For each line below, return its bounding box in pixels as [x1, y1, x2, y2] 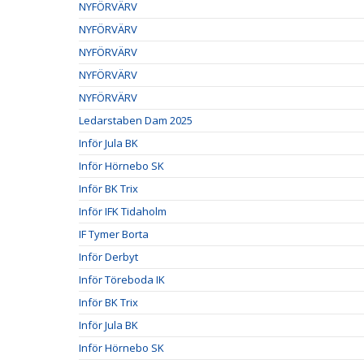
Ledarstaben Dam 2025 [79, 113, 193, 128]
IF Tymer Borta [79, 227, 149, 241]
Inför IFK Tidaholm [79, 204, 167, 219]
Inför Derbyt [79, 249, 138, 264]
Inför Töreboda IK [79, 272, 165, 287]
